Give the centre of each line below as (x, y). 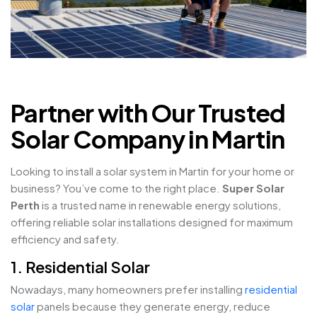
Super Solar (253, 188)
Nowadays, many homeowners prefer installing (128, 289)
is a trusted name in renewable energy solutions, (160, 205)
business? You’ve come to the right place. (116, 188)
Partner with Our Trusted (148, 113)
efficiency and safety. (65, 239)
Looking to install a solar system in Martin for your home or (152, 171)
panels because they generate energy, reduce (152, 306)
